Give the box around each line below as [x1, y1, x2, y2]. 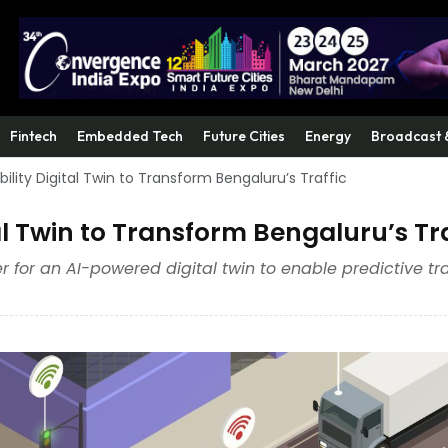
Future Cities [203, 127, 285, 145]
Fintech [10, 127, 57, 145]
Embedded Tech [77, 127, 183, 145]
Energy [305, 127, 351, 145]
